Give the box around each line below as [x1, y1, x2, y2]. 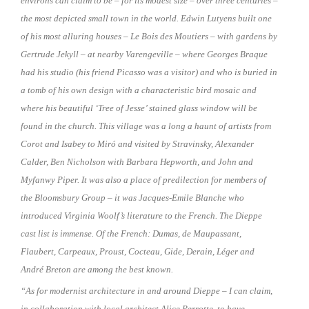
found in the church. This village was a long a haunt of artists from [21, 121, 271, 132]
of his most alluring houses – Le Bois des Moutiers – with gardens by [21, 31, 277, 42]
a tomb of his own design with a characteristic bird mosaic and [21, 85, 257, 96]
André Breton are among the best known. [21, 264, 173, 275]
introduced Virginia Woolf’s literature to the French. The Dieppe [21, 210, 262, 221]
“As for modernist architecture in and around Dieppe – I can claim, [21, 286, 272, 297]
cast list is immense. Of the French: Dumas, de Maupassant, [21, 228, 241, 239]
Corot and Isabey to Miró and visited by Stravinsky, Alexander [21, 139, 254, 150]
